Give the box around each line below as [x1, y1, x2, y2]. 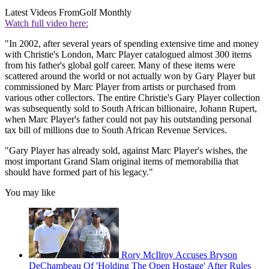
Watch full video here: [5, 18, 88, 29]
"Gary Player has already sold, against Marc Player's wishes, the [5, 145, 247, 156]
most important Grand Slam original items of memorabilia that [5, 156, 238, 167]
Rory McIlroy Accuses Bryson [121, 250, 237, 261]
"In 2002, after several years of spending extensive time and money [5, 38, 259, 49]
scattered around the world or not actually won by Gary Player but [5, 71, 255, 82]
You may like [5, 187, 55, 198]
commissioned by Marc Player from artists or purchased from [5, 82, 235, 92]
